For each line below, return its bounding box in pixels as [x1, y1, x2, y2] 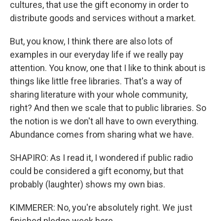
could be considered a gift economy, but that [10, 166, 184, 176]
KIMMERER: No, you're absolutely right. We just [10, 202, 192, 213]
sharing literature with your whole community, [10, 89, 187, 100]
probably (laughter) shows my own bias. [10, 179, 165, 189]
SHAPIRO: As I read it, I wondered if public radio [10, 152, 193, 163]
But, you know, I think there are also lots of [10, 36, 173, 46]
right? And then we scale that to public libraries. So [10, 103, 206, 113]
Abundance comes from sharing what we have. [10, 129, 194, 140]
